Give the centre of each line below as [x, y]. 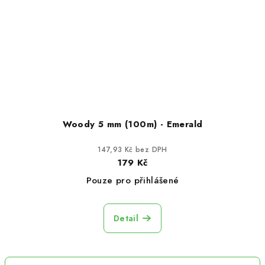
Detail [126, 218]
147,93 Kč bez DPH [132, 149]
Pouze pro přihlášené [132, 180]
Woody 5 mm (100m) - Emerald [132, 124]
